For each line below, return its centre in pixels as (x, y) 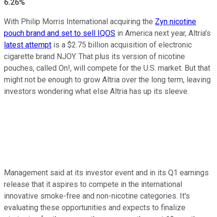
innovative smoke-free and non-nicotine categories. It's (97, 196)
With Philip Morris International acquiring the (79, 21)
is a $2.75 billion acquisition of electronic (122, 45)
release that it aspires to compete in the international (93, 184)
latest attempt (28, 45)
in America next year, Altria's (163, 33)
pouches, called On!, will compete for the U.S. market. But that (107, 68)
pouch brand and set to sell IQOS (60, 33)
